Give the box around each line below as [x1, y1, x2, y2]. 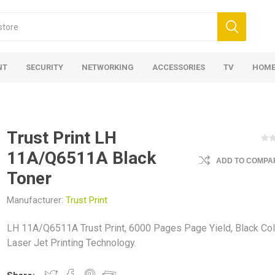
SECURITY [26, 63, 63, 72]
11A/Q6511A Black [7, 148, 157, 168]
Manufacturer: [7, 195, 64, 206]
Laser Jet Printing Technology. [7, 237, 137, 249]
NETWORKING [82, 63, 134, 72]
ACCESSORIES [152, 63, 205, 72]
